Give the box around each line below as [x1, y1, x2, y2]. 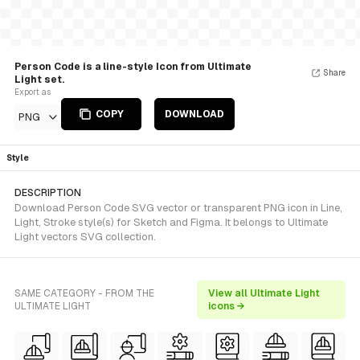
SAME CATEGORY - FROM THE [14, 288, 154, 299]
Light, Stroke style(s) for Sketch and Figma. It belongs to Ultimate [14, 216, 328, 228]
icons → [208, 301, 246, 312]
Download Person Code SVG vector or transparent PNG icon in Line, [14, 202, 342, 214]
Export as [14, 88, 51, 96]
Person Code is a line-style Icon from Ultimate [14, 61, 252, 72]
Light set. [14, 74, 64, 85]
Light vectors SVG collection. [14, 231, 156, 243]
